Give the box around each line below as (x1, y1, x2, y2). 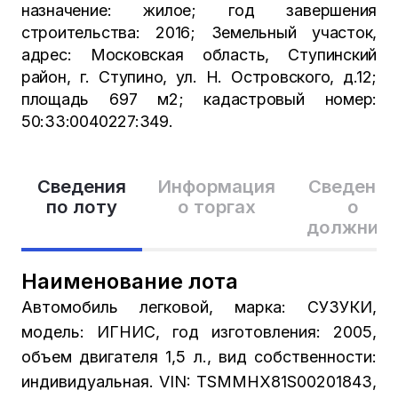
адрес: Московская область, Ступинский (20, 45, 378, 65)
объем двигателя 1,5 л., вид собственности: (20, 346, 378, 366)
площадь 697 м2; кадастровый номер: (20, 90, 378, 109)
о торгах (177, 195, 256, 219)
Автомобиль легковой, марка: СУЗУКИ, (20, 297, 378, 316)
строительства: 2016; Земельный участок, (20, 23, 378, 43)
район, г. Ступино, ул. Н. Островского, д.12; (20, 68, 378, 87)
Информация (157, 175, 275, 198)
